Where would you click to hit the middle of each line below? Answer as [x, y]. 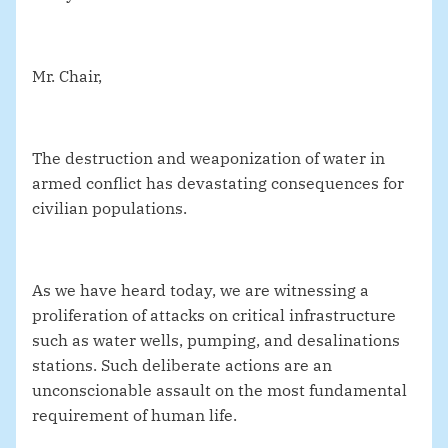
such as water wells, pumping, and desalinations [216, 340]
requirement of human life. [134, 415]
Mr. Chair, [67, 76]
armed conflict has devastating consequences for [218, 183]
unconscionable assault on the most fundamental [219, 390]
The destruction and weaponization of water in [208, 158]
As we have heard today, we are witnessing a [200, 290]
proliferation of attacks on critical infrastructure [214, 315]
